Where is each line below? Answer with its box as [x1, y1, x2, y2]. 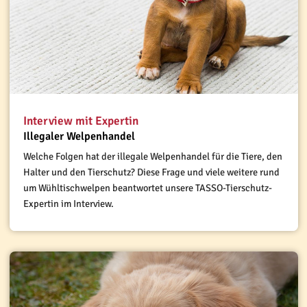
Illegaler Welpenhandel [23, 130, 135, 144]
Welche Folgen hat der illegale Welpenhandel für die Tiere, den [23, 149, 282, 162]
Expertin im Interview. [23, 197, 116, 210]
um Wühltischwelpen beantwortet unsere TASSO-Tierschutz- [23, 181, 272, 194]
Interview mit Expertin [23, 114, 138, 129]
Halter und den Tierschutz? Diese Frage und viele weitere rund [23, 165, 280, 178]
